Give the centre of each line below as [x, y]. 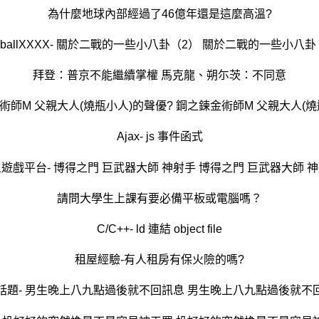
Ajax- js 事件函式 [159, 137]
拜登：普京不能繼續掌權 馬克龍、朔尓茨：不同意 [159, 75]
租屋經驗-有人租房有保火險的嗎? [159, 260]
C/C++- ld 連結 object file [159, 229]
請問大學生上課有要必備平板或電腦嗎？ [159, 198]
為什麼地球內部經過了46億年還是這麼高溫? [159, 14]
